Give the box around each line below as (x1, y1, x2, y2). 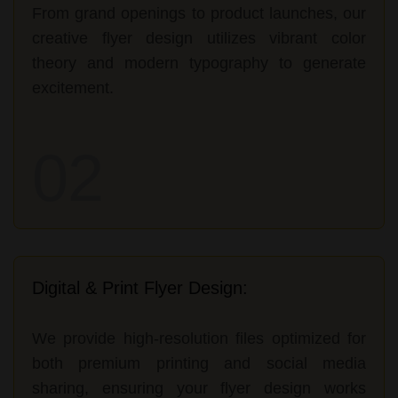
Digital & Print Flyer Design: (32, 277, 248, 298)
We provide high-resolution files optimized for (32, 329, 366, 347)
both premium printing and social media (32, 354, 366, 372)
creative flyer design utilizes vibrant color (32, 28, 366, 47)
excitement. (32, 78, 114, 97)
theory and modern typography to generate (32, 53, 366, 72)
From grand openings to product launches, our (32, 4, 366, 22)
